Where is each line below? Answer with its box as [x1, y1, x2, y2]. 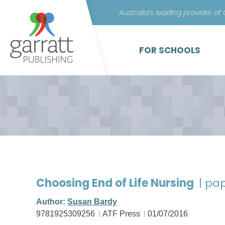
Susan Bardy [67, 197, 117, 206]
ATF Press [102, 209, 140, 218]
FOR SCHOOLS [139, 44, 200, 56]
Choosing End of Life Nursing [36, 175, 196, 191]
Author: [36, 197, 67, 206]
